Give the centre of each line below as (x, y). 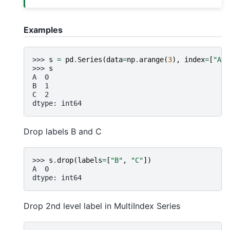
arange (151, 59)
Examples (43, 30)
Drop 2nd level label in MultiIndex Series (102, 206)
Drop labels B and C (63, 131)
